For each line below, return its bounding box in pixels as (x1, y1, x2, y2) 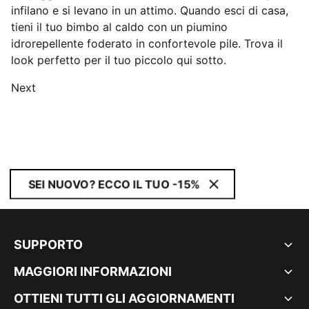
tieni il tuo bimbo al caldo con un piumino (11, 20, 228, 34)
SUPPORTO (14, 237, 83, 252)
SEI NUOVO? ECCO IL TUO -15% (28, 177, 200, 191)
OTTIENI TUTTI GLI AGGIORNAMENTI (14, 291, 235, 306)
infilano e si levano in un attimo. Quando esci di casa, (11, 3, 288, 17)
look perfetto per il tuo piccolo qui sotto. (11, 53, 226, 67)
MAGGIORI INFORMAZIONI (14, 264, 172, 279)
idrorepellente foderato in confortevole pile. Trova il (11, 37, 283, 50)
